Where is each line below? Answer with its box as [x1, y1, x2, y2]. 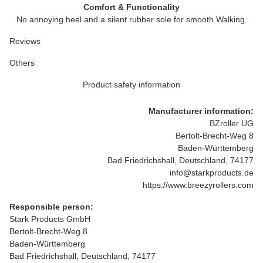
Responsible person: [9, 202, 93, 211]
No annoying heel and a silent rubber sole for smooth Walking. [16, 15, 247, 24]
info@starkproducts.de [170, 168, 254, 177]
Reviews [9, 36, 41, 46]
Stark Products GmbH [9, 214, 90, 224]
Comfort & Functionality [83, 2, 180, 12]
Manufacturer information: [149, 106, 254, 116]
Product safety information [83, 80, 180, 89]
